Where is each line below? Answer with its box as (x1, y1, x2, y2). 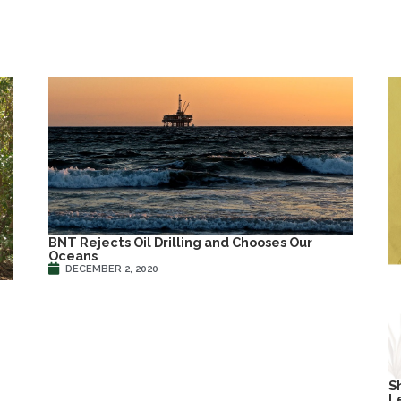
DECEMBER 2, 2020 (65, 261, 158, 275)
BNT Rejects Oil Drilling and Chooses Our (48, 235, 312, 251)
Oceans (48, 248, 98, 264)
